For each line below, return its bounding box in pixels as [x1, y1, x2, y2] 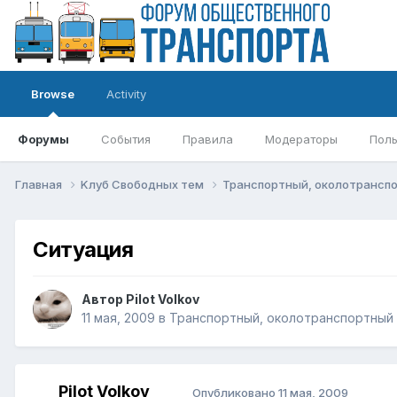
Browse [31, 87, 74, 101]
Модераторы [265, 132, 338, 146]
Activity [106, 87, 146, 101]
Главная [15, 176, 65, 191]
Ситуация [33, 236, 134, 262]
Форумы [18, 132, 69, 146]
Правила [183, 132, 233, 146]
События [101, 132, 151, 146]
